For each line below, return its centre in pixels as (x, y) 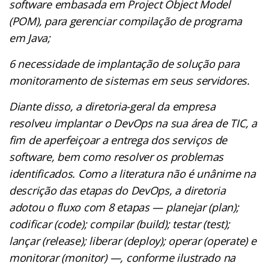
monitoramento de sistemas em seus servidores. (131, 80)
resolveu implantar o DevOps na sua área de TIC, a (133, 123)
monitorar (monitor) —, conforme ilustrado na (122, 257)
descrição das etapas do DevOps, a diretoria (117, 190)
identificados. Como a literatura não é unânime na (132, 173)
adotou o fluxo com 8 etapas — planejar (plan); (124, 207)
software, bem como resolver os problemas (116, 156)
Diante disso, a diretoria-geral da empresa (112, 106)
